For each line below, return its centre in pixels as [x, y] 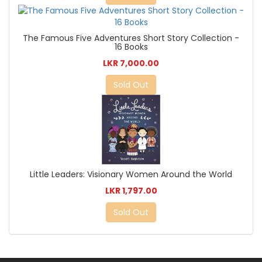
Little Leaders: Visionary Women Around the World [131, 175]
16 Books [131, 46]
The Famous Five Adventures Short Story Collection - [131, 38]
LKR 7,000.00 [131, 63]
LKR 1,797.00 [131, 191]
